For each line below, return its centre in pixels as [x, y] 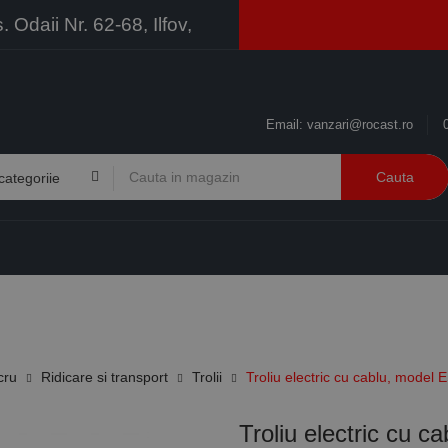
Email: [286, 124]
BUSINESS [336, 304]
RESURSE [208, 304]
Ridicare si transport [104, 376]
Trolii [207, 376]
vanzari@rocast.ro [360, 124]
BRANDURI [34, 304]
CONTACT [113, 304]
